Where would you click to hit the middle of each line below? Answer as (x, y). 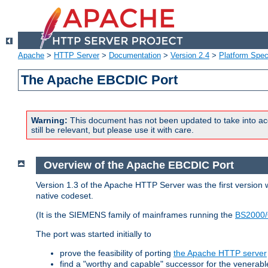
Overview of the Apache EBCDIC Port (140, 165)
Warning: (49, 121)
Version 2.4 (190, 56)
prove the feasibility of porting (117, 253)
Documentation (135, 56)
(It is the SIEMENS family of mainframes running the (135, 214)
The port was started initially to (94, 234)
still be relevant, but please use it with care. (112, 130)
